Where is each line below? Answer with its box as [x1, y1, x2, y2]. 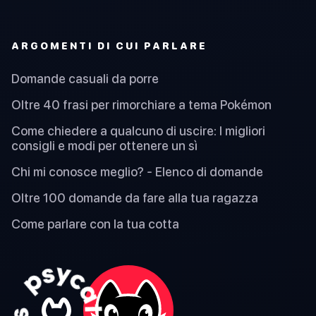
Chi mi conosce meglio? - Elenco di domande [11, 164, 263, 179]
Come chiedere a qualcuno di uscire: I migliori [11, 123, 265, 138]
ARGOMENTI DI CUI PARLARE [11, 39, 207, 52]
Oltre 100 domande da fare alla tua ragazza [11, 190, 258, 205]
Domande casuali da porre [11, 71, 159, 86]
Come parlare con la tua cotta [11, 216, 179, 231]
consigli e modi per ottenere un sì [11, 138, 197, 153]
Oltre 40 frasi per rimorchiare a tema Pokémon [11, 97, 272, 112]
